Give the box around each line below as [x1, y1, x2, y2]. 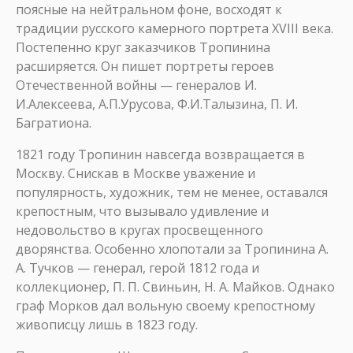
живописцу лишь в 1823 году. [16, 316, 198, 333]
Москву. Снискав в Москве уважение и [16, 165, 255, 182]
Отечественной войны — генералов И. [16, 76, 257, 94]
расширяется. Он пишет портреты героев [16, 58, 274, 75]
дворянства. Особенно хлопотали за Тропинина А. [16, 240, 329, 258]
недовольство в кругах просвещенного [16, 221, 263, 239]
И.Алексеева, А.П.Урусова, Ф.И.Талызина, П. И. [16, 95, 298, 113]
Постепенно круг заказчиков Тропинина [16, 39, 270, 56]
